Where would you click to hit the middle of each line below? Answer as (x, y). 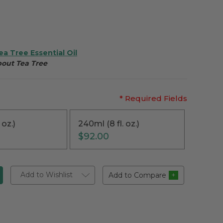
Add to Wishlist (46, 174)
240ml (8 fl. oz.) (109, 123)
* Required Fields (153, 98)
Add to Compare (138, 175)
